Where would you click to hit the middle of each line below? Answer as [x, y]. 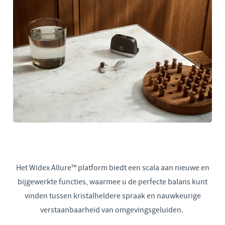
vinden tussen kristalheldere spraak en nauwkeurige [113, 196]
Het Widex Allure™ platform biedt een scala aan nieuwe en [113, 168]
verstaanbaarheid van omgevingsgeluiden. [113, 210]
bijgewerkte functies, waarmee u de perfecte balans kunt [113, 182]
